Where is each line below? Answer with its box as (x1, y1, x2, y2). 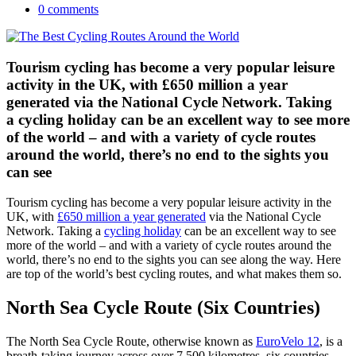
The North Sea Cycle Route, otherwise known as (6, 335, 256, 349)
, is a (319, 335, 342, 349)
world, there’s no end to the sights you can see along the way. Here (6, 253, 341, 267)
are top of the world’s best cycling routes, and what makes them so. (6, 267, 342, 281)
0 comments (38, 2, 99, 16)
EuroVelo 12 (256, 335, 319, 349)
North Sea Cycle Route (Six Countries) (6, 297, 320, 319)
